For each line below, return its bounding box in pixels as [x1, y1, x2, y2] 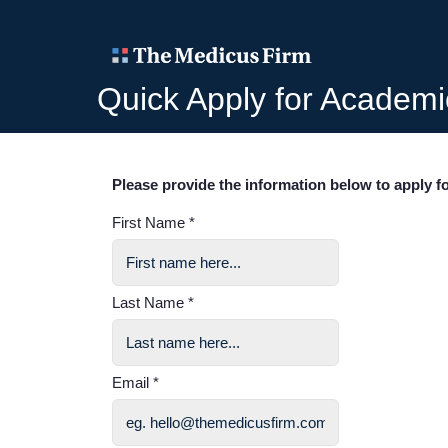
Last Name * [112, 294, 194, 311]
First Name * [112, 214, 195, 231]
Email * [112, 374, 159, 391]
